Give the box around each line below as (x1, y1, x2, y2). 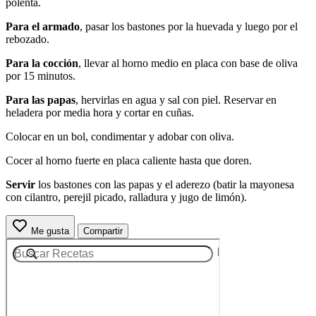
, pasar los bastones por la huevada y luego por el (80, 20, 298, 32)
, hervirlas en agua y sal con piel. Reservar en (75, 93, 276, 106)
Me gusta (31, 225, 69, 236)
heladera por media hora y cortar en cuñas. (6, 106, 194, 119)
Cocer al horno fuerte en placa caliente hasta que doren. (6, 154, 252, 166)
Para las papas (6, 93, 75, 106)
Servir (6, 178, 38, 190)
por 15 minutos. (6, 69, 75, 82)
